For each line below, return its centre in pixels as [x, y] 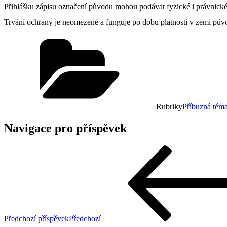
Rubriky [169, 106]
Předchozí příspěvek [36, 218]
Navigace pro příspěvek [65, 128]
